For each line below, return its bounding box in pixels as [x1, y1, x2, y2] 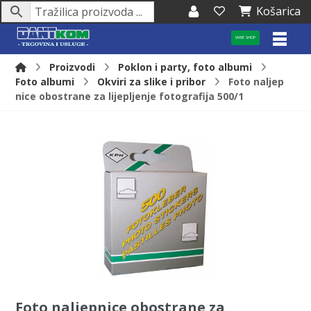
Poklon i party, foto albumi [118, 60, 253, 74]
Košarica [256, 3, 301, 19]
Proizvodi [49, 60, 96, 74]
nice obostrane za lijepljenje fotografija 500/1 [15, 90, 244, 103]
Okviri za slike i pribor [97, 75, 206, 88]
